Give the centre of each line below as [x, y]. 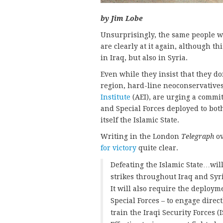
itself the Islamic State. [140, 120]
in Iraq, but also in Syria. [144, 57]
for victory [118, 148]
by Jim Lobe [122, 18]
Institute [115, 97]
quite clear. [157, 148]
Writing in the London [141, 136]
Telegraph [198, 136]
